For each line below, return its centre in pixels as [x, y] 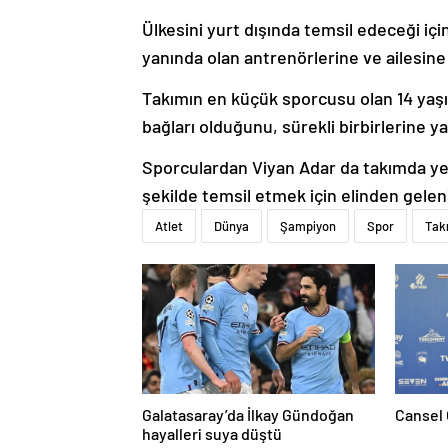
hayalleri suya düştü [212, 434]
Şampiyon [308, 226]
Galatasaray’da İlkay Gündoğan [248, 415]
